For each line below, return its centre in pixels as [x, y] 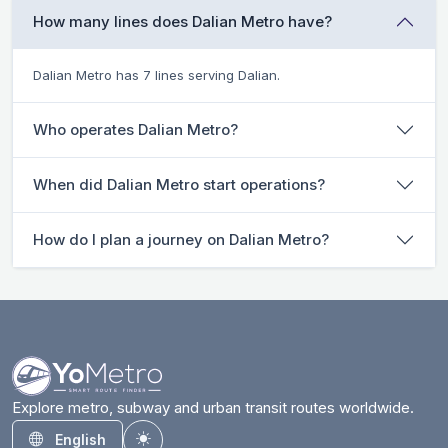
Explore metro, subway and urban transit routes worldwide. [213, 407]
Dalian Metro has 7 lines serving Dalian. [156, 74]
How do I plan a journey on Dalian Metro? [181, 239]
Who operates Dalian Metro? [135, 129]
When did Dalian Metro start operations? [179, 184]
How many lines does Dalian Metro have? [182, 21]
